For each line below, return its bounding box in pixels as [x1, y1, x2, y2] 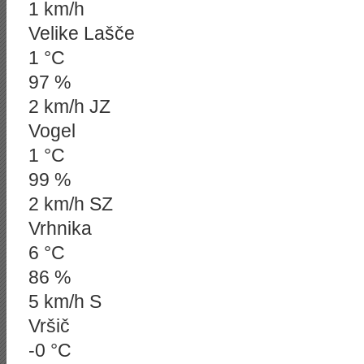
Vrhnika [28, 218, 92, 239]
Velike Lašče [28, 23, 135, 44]
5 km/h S [28, 291, 102, 312]
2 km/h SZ [28, 193, 113, 214]
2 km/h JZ [28, 96, 110, 117]
